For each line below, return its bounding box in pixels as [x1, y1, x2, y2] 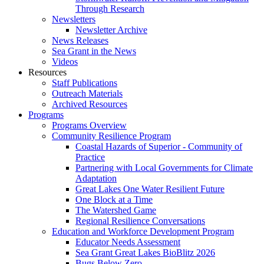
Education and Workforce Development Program [52, 226, 234, 236]
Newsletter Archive [75, 24, 147, 35]
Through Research [75, 3, 144, 14]
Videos [52, 56, 78, 67]
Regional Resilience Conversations [75, 215, 205, 226]
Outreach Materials [52, 88, 123, 98]
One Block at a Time [75, 194, 153, 204]
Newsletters [52, 14, 95, 24]
